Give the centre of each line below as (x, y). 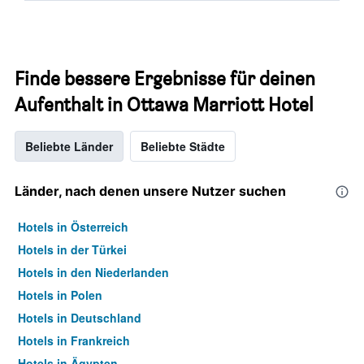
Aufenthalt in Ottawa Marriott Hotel (164, 104)
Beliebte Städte (183, 146)
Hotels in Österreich (73, 227)
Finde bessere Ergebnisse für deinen (165, 78)
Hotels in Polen (60, 295)
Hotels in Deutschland (80, 318)
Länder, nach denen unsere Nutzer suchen (150, 191)
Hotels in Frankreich (74, 340)
